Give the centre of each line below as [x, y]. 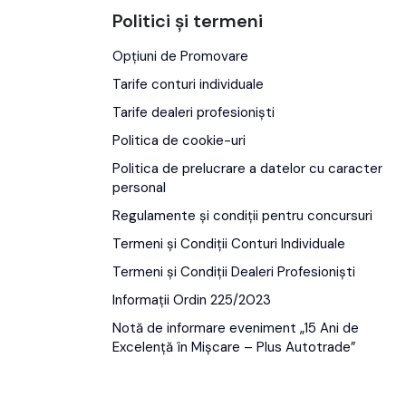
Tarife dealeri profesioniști [193, 112]
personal [139, 187]
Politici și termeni [188, 20]
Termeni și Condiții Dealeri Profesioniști [234, 271]
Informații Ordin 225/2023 [192, 300]
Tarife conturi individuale [188, 84]
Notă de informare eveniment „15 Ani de [236, 328]
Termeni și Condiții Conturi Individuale [229, 243]
